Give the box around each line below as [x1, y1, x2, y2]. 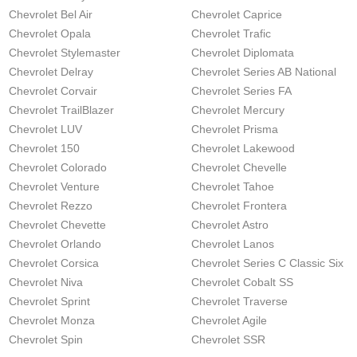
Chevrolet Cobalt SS [191, 276, 293, 288]
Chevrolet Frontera [191, 199, 287, 212]
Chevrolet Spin [9, 333, 83, 346]
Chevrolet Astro [191, 218, 269, 231]
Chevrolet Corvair [9, 84, 97, 97]
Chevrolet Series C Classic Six [191, 257, 343, 269]
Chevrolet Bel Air [9, 8, 92, 21]
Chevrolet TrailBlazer [9, 104, 114, 116]
